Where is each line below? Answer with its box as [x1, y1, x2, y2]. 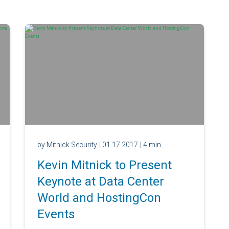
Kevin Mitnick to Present [37, 157, 172, 172]
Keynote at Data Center [37, 174, 164, 189]
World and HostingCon [37, 190, 161, 205]
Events [37, 207, 75, 221]
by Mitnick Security [37, 140, 97, 149]
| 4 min [140, 140, 161, 149]
